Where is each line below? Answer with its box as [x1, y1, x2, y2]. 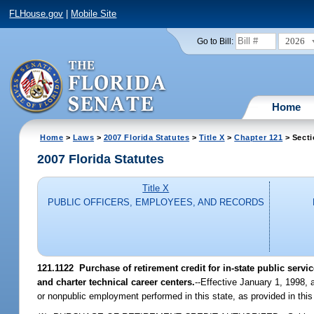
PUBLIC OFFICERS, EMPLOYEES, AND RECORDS [47, 197, 264, 208]
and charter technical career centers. [37, 276, 196, 287]
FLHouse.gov [9, 8, 64, 20]
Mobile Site [71, 8, 117, 20]
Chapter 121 [234, 132, 283, 142]
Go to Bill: [196, 36, 233, 46]
